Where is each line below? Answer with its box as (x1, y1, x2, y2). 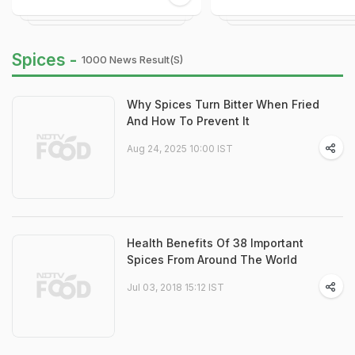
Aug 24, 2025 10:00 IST (127, 143, 233, 155)
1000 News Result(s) (82, 53, 183, 67)
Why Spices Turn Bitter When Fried (127, 97, 319, 112)
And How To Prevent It (127, 114, 250, 128)
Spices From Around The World (127, 253, 297, 267)
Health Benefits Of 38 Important (127, 236, 303, 250)
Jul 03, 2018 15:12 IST (127, 281, 224, 294)
